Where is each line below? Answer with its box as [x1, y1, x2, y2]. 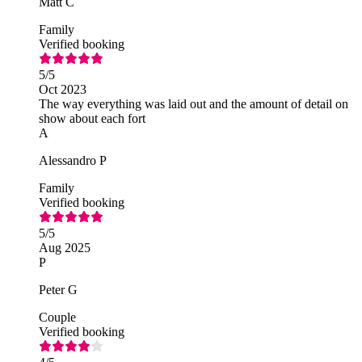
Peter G [39, 282, 78, 297]
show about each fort [39, 111, 145, 125]
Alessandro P [39, 153, 107, 167]
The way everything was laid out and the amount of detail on [39, 96, 348, 111]
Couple [39, 309, 76, 324]
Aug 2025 [39, 240, 90, 255]
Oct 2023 [39, 82, 86, 96]
